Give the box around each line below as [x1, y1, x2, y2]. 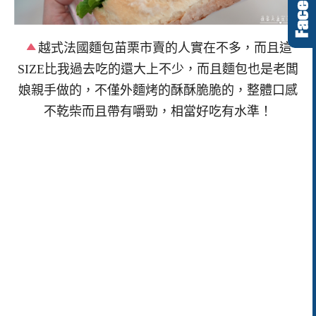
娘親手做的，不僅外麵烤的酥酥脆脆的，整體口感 [18, 83, 298, 98]
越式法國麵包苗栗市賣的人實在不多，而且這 [38, 41, 293, 56]
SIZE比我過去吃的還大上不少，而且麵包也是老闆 [18, 62, 298, 77]
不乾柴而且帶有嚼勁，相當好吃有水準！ [44, 104, 272, 119]
